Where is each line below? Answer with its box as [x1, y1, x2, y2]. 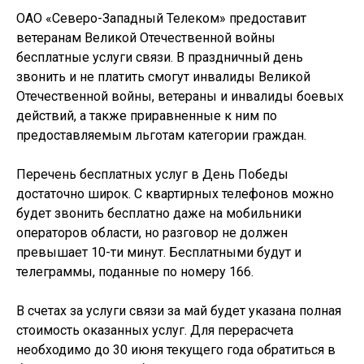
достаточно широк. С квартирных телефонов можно [16, 186, 334, 201]
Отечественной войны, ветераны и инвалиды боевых [16, 89, 344, 104]
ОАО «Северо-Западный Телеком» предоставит [16, 11, 306, 26]
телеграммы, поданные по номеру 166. [16, 264, 253, 279]
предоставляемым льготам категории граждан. [16, 128, 306, 143]
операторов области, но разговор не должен [16, 225, 288, 240]
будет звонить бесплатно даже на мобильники [16, 206, 301, 221]
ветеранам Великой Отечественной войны [16, 30, 275, 45]
